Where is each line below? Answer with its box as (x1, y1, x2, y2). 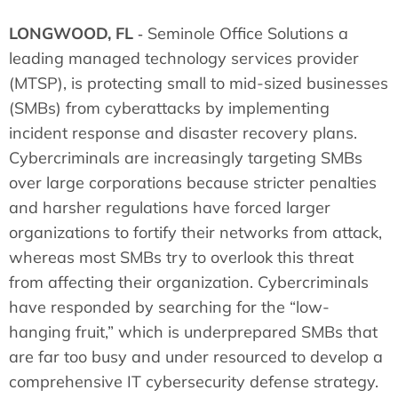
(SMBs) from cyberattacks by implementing (9, 97, 330, 118)
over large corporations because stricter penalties (9, 171, 377, 193)
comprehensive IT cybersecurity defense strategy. (9, 370, 378, 392)
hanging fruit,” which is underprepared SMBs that (9, 321, 378, 342)
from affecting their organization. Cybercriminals (9, 271, 369, 292)
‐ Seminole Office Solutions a (133, 22, 348, 44)
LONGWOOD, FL (9, 22, 133, 44)
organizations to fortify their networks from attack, (9, 221, 382, 243)
